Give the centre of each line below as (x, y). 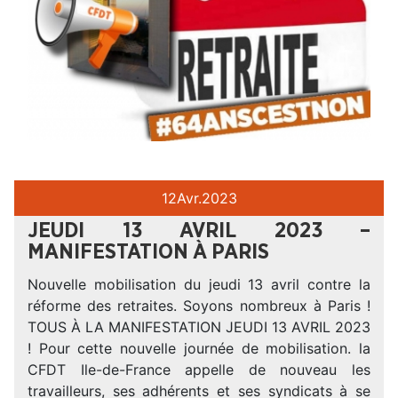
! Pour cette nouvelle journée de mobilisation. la (199, 348)
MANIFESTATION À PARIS (148, 252)
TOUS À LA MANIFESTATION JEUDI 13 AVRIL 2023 (199, 327)
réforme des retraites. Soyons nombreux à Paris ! (199, 306)
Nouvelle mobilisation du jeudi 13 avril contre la (199, 284)
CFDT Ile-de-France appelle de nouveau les (199, 370)
